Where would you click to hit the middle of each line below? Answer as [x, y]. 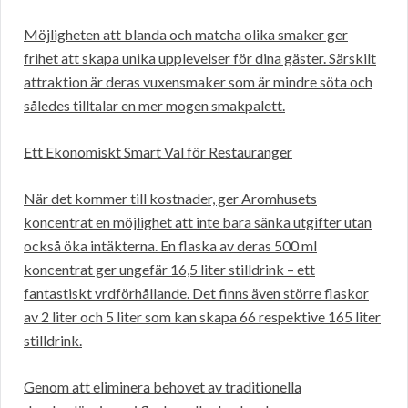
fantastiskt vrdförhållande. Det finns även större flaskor [196, 293]
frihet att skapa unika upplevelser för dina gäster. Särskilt [200, 58]
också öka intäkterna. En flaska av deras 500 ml [170, 246]
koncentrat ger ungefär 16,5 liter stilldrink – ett [169, 270]
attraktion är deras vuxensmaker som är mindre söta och [198, 82]
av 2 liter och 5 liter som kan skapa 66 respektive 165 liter [202, 317]
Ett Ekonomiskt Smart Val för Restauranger [158, 152]
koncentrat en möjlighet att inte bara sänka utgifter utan [198, 222]
